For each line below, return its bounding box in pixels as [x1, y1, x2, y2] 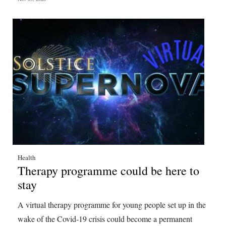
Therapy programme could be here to [18, 162, 199, 179]
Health [18, 153, 36, 162]
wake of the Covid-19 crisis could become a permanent [18, 213, 192, 224]
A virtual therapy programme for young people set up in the [18, 199, 206, 210]
